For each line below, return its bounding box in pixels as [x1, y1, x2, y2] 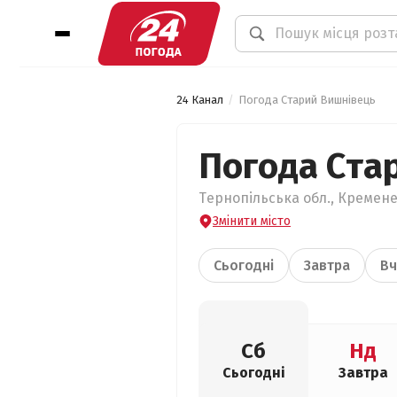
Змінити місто [213, 214, 291, 229]
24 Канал [176, 93, 223, 106]
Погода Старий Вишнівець [238, 93, 376, 106]
